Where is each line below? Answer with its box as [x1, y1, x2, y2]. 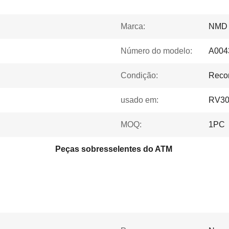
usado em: [121, 96, 158, 104]
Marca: [121, 22, 145, 31]
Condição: [121, 71, 158, 80]
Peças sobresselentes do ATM [55, 145, 172, 153]
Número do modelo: [121, 47, 192, 55]
